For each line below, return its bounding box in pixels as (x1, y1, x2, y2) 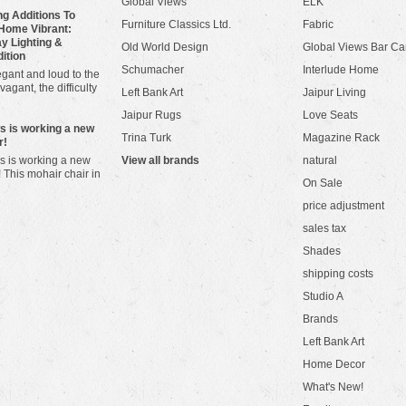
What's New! (303, 381, 363, 393)
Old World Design (121, 41, 208, 53)
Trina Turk (121, 131, 171, 144)
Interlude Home (303, 63, 379, 76)
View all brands (121, 154, 199, 167)
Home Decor (303, 358, 365, 371)
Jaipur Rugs (121, 109, 181, 121)
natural (303, 154, 337, 167)
